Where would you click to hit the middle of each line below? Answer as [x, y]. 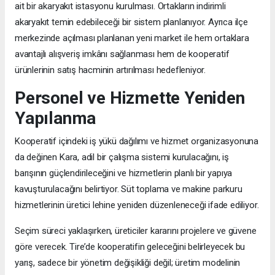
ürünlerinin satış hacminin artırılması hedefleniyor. [110, 70]
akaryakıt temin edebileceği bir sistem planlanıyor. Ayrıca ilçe [131, 22]
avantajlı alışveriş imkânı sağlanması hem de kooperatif [122, 54]
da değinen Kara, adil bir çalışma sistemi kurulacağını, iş [122, 157]
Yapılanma [56, 118]
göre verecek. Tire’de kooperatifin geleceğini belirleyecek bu [130, 246]
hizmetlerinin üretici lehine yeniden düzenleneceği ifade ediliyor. [137, 205]
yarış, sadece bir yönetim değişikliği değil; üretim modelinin [128, 262]
